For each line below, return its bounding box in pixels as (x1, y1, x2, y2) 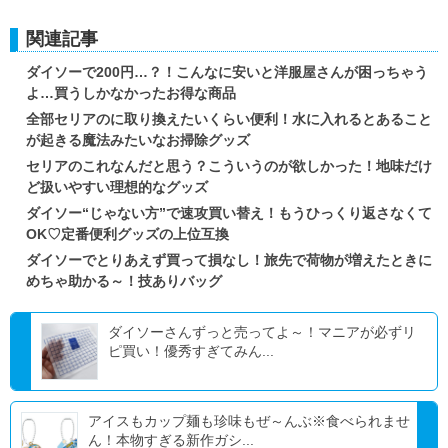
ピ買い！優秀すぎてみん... (108, 343, 274, 360)
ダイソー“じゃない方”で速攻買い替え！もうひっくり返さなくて (26, 205, 432, 222)
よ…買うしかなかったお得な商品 (26, 85, 236, 102)
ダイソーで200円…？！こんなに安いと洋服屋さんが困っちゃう (26, 64, 428, 81)
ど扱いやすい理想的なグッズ (26, 179, 208, 196)
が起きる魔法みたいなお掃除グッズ (26, 132, 250, 149)
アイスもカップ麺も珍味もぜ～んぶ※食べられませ (88, 413, 410, 430)
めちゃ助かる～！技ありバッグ (26, 273, 222, 290)
